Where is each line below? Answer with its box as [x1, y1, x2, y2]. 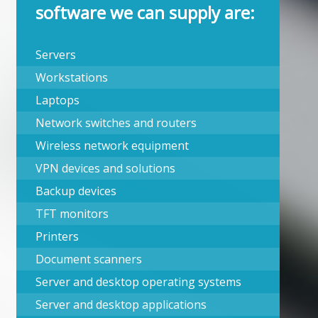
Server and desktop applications [35, 296, 207, 312]
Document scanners [35, 251, 143, 267]
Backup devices [35, 182, 117, 199]
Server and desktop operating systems [35, 273, 242, 290]
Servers [35, 46, 77, 62]
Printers [35, 228, 79, 244]
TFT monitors [35, 205, 109, 221]
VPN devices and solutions [35, 160, 176, 176]
